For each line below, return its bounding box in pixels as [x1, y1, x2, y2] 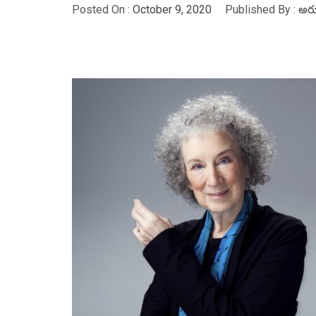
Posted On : [72, 3, 133, 16]
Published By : [222, 3, 298, 16]
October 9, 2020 [133, 3, 212, 16]
